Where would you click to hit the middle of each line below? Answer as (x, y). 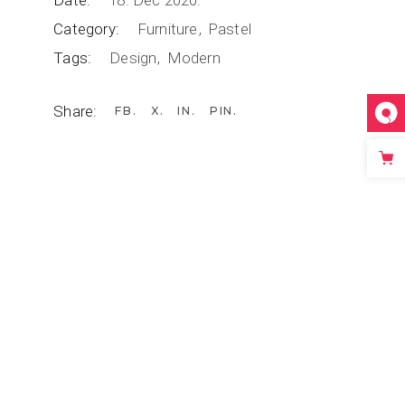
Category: (86, 29)
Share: (75, 112)
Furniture (169, 29)
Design (135, 58)
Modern (193, 58)
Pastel (229, 29)
